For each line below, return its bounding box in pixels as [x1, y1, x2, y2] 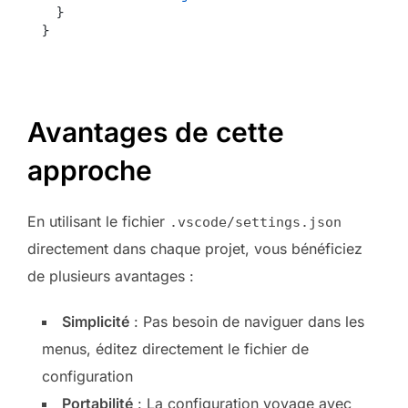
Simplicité [62, 311, 129, 331]
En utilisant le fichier [27, 211, 169, 230]
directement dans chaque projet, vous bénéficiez [27, 239, 362, 258]
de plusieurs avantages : [27, 266, 194, 285]
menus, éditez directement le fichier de [42, 339, 309, 358]
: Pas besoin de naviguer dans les [129, 311, 364, 331]
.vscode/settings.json [169, 213, 342, 230]
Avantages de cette [27, 115, 284, 148]
